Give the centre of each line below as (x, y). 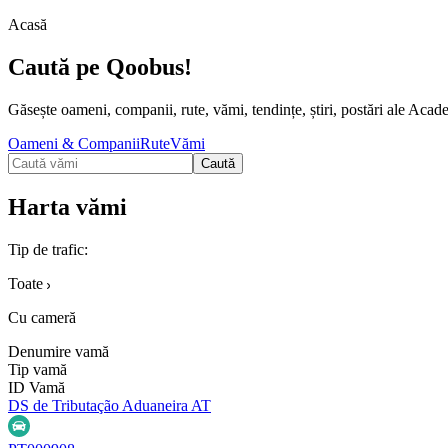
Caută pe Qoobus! (100, 66)
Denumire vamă (58, 351)
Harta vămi (67, 206)
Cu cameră (42, 317)
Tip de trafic (46, 249)
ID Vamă (36, 387)
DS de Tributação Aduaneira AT (109, 405)
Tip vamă (37, 369)
